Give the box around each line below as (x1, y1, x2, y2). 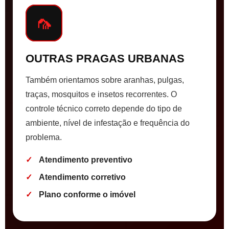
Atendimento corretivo (39, 173, 126, 182)
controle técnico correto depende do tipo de (26, 104, 182, 113)
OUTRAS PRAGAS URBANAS (26, 52, 185, 65)
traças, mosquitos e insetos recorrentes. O (26, 90, 177, 99)
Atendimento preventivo (39, 155, 132, 165)
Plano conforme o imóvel (39, 190, 135, 199)
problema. (26, 133, 62, 142)
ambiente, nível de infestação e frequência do (26, 119, 190, 128)
